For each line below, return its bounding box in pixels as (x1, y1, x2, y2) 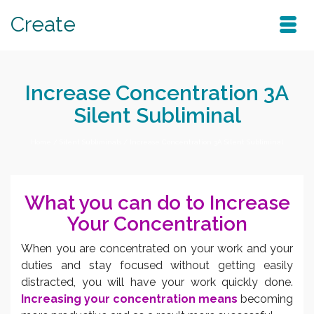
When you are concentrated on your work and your (21, 241, 293, 255)
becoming (238, 292, 293, 306)
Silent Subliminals (60, 138, 121, 146)
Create (11, 12, 76, 36)
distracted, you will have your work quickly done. (21, 275, 293, 289)
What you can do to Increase (24, 191, 290, 214)
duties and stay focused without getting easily (21, 258, 293, 272)
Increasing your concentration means (21, 292, 238, 306)
